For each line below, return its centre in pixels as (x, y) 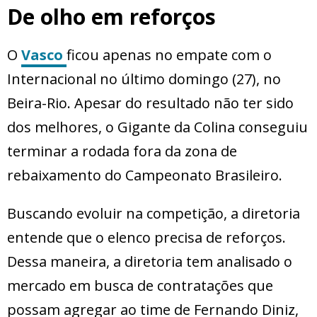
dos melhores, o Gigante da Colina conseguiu (157, 127)
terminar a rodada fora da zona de (122, 151)
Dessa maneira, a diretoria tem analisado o (150, 262)
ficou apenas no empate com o (169, 55)
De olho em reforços (111, 17)
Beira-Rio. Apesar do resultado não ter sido (150, 103)
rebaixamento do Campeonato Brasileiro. (145, 175)
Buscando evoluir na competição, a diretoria (154, 214)
